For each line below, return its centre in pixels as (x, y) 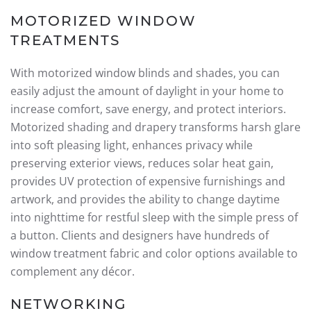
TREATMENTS (65, 40)
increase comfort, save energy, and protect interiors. (148, 109)
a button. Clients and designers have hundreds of (140, 235)
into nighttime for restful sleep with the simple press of (154, 217)
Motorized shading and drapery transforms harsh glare (155, 127)
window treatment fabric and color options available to (154, 253)
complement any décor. (73, 271)
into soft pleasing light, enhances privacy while (132, 145)
